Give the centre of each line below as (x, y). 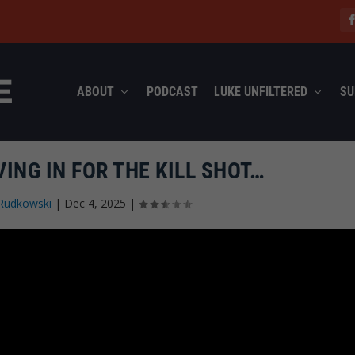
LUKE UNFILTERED (260, 91)
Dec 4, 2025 (95, 203)
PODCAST (172, 91)
